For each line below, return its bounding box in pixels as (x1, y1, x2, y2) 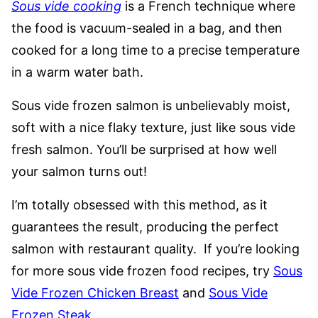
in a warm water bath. (11, 65, 147, 80)
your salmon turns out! (11, 164, 147, 180)
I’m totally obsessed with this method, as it (11, 197, 268, 213)
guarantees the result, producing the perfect (11, 219, 279, 235)
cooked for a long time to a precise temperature (11, 43, 300, 58)
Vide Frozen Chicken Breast (11, 285, 179, 301)
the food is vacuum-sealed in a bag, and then (11, 21, 283, 36)
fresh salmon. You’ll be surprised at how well (11, 142, 277, 158)
